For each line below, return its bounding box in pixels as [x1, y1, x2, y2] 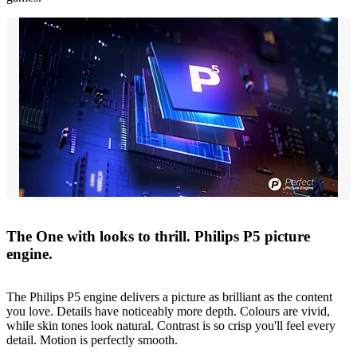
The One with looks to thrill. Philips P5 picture [6, 227, 310, 245]
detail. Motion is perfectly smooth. [6, 333, 178, 347]
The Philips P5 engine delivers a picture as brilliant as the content [6, 290, 332, 304]
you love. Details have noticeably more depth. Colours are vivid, [6, 304, 330, 319]
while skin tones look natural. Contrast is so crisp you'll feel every [6, 319, 335, 333]
